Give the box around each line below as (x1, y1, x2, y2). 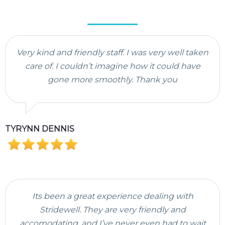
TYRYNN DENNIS (5, 124, 74, 134)
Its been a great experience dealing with (32, 191, 193, 201)
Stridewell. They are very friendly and (39, 205, 186, 214)
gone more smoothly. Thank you (48, 75, 177, 84)
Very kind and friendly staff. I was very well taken (17, 48, 208, 57)
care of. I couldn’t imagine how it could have (25, 61, 200, 71)
